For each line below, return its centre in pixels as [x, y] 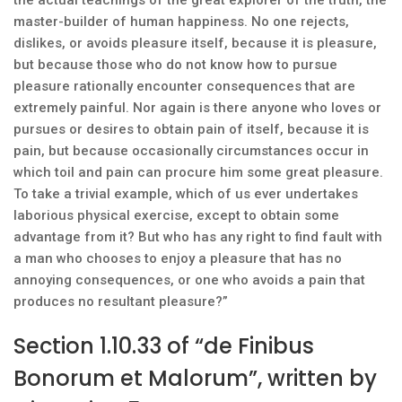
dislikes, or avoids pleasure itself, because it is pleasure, [195, 43]
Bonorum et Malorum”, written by [195, 378]
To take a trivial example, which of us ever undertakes [186, 194]
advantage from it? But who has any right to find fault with [198, 237]
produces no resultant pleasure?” [121, 301]
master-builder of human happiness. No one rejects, [181, 22]
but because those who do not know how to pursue [175, 65]
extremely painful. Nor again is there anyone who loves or [197, 108]
